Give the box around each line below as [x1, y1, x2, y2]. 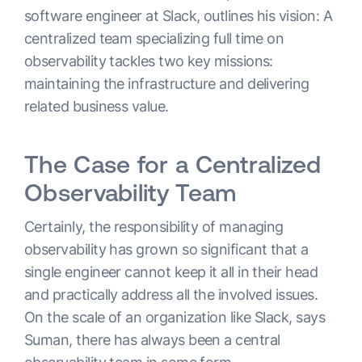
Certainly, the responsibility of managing [24, 218, 284, 236]
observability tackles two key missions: [24, 53, 273, 70]
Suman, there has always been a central [24, 331, 280, 349]
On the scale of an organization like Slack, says [24, 309, 326, 326]
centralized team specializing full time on [24, 30, 284, 48]
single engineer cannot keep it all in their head [24, 263, 318, 281]
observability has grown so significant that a [24, 241, 309, 259]
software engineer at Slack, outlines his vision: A [24, 7, 332, 25]
